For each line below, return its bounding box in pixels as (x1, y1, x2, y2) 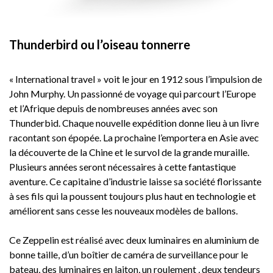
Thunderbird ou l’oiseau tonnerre (9, 37, 190, 52)
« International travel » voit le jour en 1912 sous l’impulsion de (9, 73, 262, 85)
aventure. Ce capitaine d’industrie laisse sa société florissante (9, 175, 261, 187)
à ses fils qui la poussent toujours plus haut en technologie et (9, 190, 256, 202)
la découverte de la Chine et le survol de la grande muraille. (9, 146, 249, 158)
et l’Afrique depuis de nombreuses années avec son (9, 102, 218, 114)
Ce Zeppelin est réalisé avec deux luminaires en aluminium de (9, 234, 259, 246)
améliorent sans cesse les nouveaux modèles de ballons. (9, 205, 238, 216)
